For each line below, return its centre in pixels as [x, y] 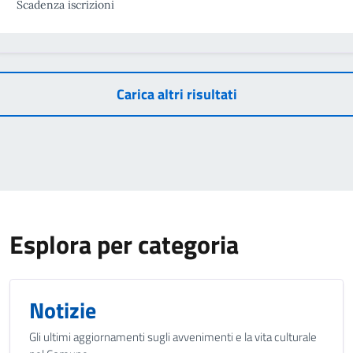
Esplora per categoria [124, 244]
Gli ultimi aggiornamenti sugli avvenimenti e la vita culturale [173, 337]
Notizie [63, 310]
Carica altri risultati [176, 94]
